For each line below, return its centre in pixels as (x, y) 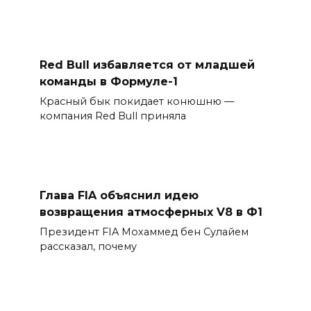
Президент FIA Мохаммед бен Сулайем (144, 232)
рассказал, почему (88, 246)
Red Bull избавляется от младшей (147, 65)
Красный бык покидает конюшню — (136, 102)
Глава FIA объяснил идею (119, 195)
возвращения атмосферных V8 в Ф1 (151, 212)
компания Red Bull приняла (112, 116)
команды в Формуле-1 (108, 81)
